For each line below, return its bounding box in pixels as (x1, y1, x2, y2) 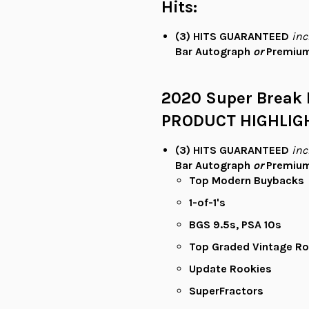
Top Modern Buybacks (189, 174, 304, 188)
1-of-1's (189, 196, 226, 210)
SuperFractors (189, 284, 263, 298)
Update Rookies (189, 262, 272, 276)
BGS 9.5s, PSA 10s (189, 218, 281, 232)
